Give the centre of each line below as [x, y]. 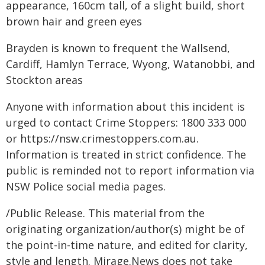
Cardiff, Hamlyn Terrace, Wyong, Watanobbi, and [130, 64]
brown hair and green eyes [74, 21]
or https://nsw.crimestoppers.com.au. [102, 138]
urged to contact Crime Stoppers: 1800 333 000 [126, 122]
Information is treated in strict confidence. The [126, 154]
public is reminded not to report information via [130, 170]
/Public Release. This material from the [105, 213]
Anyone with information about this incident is [125, 106]
